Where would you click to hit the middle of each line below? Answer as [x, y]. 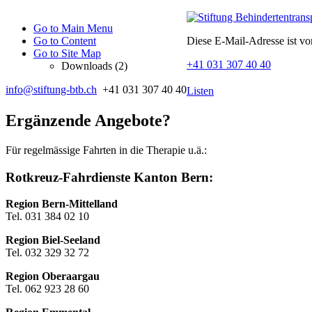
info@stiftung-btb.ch [51, 89]
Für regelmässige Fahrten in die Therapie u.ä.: [106, 150]
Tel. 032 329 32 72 [47, 253]
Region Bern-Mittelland [62, 204]
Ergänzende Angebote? [88, 120]
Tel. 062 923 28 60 [47, 289]
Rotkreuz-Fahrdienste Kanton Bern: [109, 177]
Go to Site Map [67, 53]
